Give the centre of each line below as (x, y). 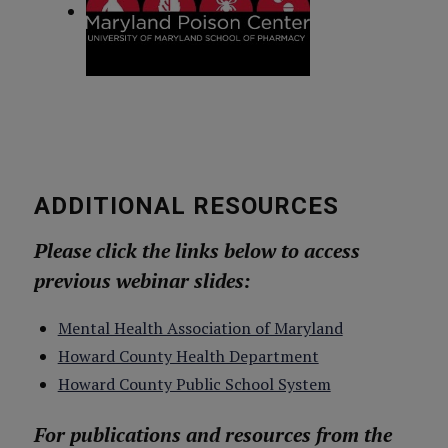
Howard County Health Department (188, 356)
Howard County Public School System (194, 384)
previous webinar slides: (142, 280)
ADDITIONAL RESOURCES (186, 206)
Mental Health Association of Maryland (200, 328)
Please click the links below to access (196, 250)
